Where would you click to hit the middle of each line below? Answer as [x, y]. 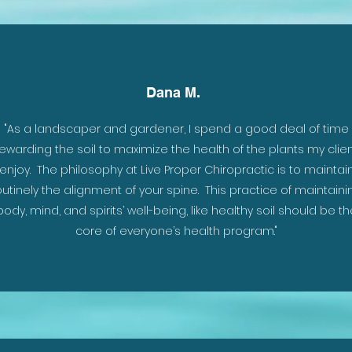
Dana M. [173, 92]
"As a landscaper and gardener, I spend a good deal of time [176, 129]
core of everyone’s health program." [176, 231]
